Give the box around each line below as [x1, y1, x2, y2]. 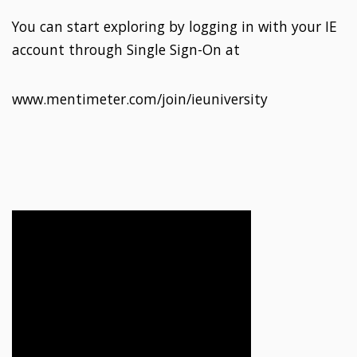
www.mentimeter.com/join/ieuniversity [12, 88, 268, 108]
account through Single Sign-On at [12, 40, 240, 60]
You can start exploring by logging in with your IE [12, 17, 337, 37]
